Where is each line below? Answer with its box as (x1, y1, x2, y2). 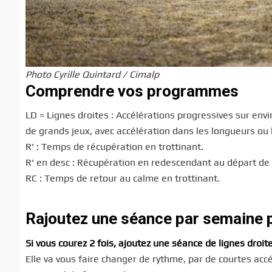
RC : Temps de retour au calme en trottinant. (25, 172, 220, 185)
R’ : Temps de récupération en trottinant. (25, 141, 203, 153)
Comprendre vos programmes (25, 81, 239, 100)
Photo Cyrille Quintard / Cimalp (25, 68, 159, 80)
